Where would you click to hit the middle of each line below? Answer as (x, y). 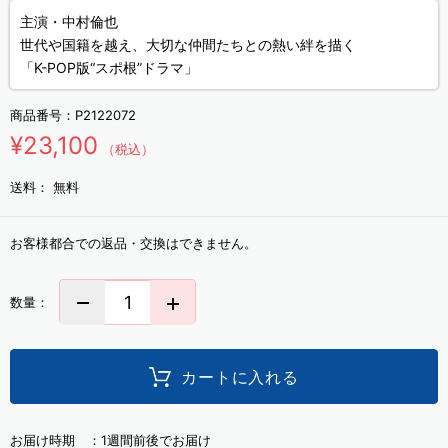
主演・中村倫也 (69, 21)
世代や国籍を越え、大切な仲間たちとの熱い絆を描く (188, 44)
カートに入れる (240, 376)
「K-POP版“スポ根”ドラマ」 (109, 67)
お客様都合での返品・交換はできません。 (133, 243)
